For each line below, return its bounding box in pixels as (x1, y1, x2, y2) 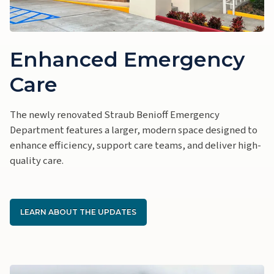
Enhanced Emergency (10, 47, 245, 72)
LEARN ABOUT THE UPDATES (20, 207, 136, 217)
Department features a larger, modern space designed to (10, 122, 257, 138)
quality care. (10, 153, 64, 168)
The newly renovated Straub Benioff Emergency (10, 107, 220, 122)
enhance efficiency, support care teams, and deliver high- (10, 138, 261, 153)
